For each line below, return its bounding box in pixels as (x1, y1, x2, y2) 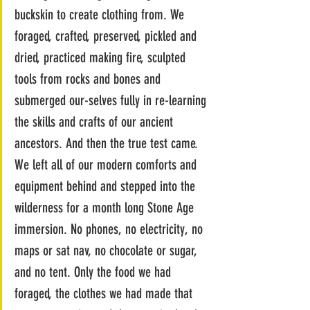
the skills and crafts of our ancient (15, 113, 176, 130)
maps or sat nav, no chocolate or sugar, (15, 241, 201, 259)
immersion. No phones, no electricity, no (15, 220, 206, 237)
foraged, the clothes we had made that (15, 284, 196, 302)
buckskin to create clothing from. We (15, 6, 188, 23)
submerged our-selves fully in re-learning (15, 91, 210, 109)
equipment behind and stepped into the (15, 177, 199, 194)
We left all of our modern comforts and (15, 156, 200, 173)
